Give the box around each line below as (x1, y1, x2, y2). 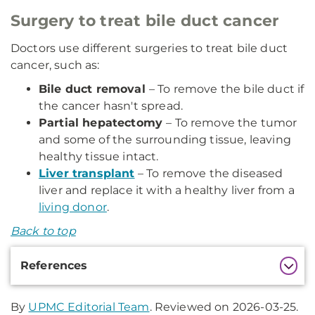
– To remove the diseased (134, 167, 283, 180)
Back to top (11, 224, 76, 238)
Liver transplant (39, 167, 135, 180)
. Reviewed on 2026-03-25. (149, 300, 299, 314)
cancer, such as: (11, 58, 100, 72)
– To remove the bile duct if (148, 82, 304, 96)
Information (10, 267, 98, 284)
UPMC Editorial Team (28, 300, 150, 314)
